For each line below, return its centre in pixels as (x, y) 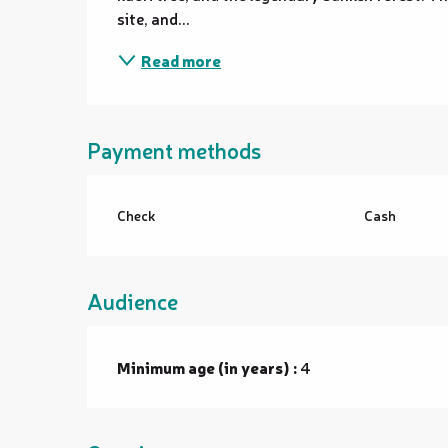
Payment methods (174, 149)
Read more (181, 60)
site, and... (154, 18)
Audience (133, 300)
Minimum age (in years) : (207, 367)
